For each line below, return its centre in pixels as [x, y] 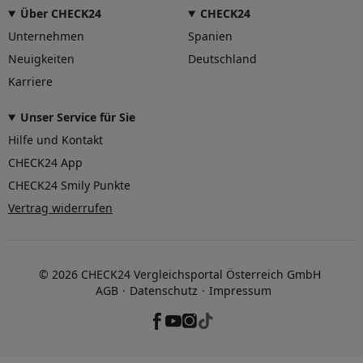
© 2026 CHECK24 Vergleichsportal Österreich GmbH [179, 274]
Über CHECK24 [60, 13]
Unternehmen [46, 36]
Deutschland [222, 59]
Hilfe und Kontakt [56, 140]
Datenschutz [164, 290]
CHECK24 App [45, 162]
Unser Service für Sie [77, 117]
